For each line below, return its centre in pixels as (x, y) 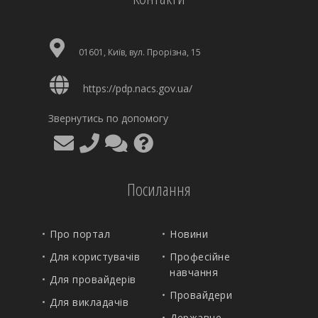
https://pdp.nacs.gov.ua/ (138, 88)
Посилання (159, 189)
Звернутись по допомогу (108, 118)
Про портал (80, 234)
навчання (194, 272)
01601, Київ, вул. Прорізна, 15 (140, 52)
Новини (189, 234)
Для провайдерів (93, 279)
